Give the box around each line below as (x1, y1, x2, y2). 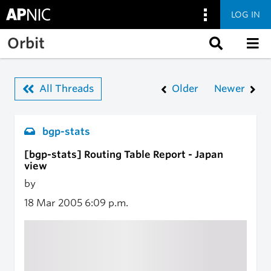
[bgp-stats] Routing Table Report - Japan (24, 149, 223, 160)
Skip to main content (8, 30, 104, 41)
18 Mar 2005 (24, 197, 85, 209)
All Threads (39, 83, 94, 94)
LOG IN (231, 9, 260, 19)
